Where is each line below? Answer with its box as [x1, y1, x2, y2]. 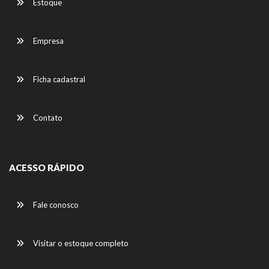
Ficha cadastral [31, 74, 85, 84]
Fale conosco [31, 199, 79, 210]
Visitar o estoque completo [31, 238, 128, 248]
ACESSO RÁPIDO [9, 162, 84, 173]
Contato [31, 112, 62, 122]
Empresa [31, 35, 64, 46]
